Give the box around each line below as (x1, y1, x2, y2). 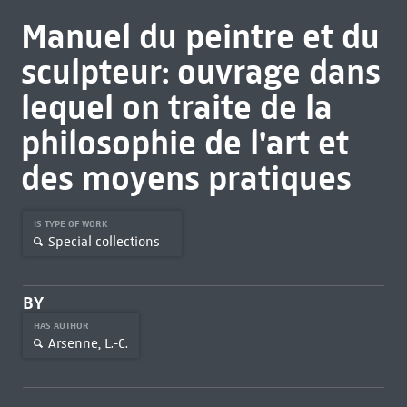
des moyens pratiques (20, 157, 352, 199)
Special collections (47, 233, 160, 250)
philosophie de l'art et (20, 122, 349, 164)
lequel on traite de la (20, 86, 333, 128)
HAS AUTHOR (33, 320, 92, 332)
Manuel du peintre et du (20, 15, 380, 57)
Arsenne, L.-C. (47, 334, 128, 352)
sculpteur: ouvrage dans (20, 51, 381, 93)
